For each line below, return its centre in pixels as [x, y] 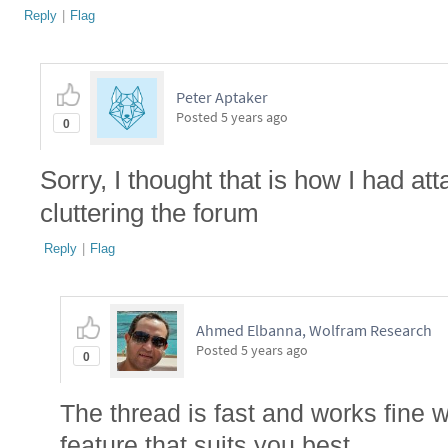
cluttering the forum [149, 213]
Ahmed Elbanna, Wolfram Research [314, 330]
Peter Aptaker [222, 97]
